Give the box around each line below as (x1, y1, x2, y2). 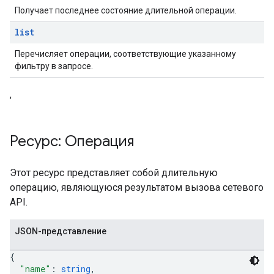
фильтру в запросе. (15, 61, 93, 71)
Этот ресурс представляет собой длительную (10, 167, 218, 179)
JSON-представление (15, 226, 106, 236)
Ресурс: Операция (10, 132, 134, 150)
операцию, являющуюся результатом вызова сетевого (10, 182, 264, 193)
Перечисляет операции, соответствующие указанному (15, 49, 236, 59)
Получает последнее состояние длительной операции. (15, 6, 237, 15)
